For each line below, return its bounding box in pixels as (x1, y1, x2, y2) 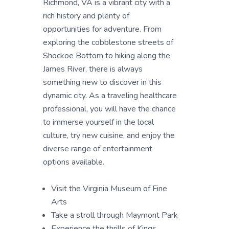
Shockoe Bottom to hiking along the (43, 50, 170, 61)
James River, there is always (43, 63, 143, 75)
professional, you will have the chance (43, 103, 176, 114)
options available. (43, 156, 104, 168)
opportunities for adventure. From (43, 24, 162, 35)
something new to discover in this (43, 77, 162, 88)
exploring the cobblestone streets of (43, 37, 173, 48)
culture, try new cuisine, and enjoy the (43, 130, 175, 141)
